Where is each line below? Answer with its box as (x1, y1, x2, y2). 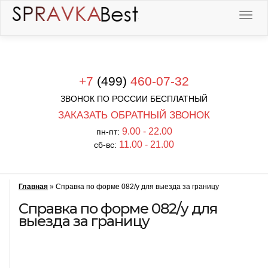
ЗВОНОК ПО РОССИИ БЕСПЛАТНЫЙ (60, 94, 208, 103)
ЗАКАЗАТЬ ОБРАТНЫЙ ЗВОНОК (58, 109, 210, 121)
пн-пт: (96, 127, 122, 136)
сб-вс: (94, 140, 119, 150)
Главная (19, 182, 48, 191)
